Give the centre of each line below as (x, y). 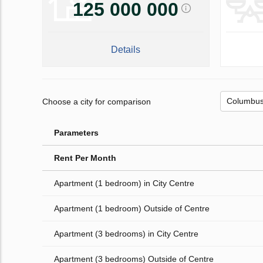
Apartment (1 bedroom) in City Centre (124, 183)
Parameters (76, 133)
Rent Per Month (85, 158)
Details (126, 50)
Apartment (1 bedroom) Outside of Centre (132, 209)
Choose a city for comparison (97, 101)
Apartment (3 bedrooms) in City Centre (126, 234)
